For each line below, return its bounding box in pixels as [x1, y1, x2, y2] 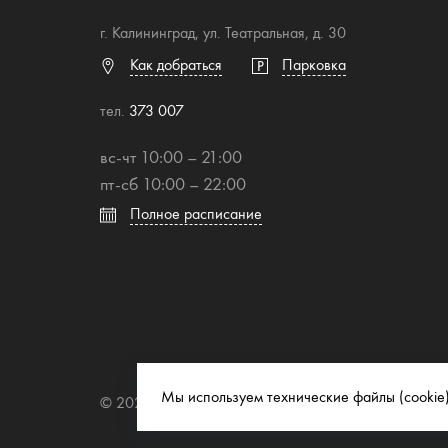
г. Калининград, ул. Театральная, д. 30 [100, 22, 346, 43]
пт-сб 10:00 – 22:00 [100, 172, 246, 195]
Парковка [282, 54, 346, 75]
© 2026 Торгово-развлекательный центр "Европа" [100, 392, 425, 413]
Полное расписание [130, 203, 262, 224]
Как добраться [130, 54, 222, 75]
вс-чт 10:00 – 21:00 [100, 145, 242, 168]
